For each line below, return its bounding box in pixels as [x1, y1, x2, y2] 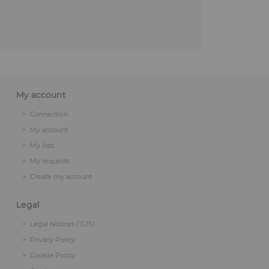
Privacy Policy [30, 235, 75, 244]
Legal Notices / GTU [30, 220, 95, 228]
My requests [30, 157, 70, 165]
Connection [30, 110, 68, 118]
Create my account [30, 172, 92, 181]
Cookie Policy [30, 251, 75, 259]
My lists [30, 141, 54, 150]
